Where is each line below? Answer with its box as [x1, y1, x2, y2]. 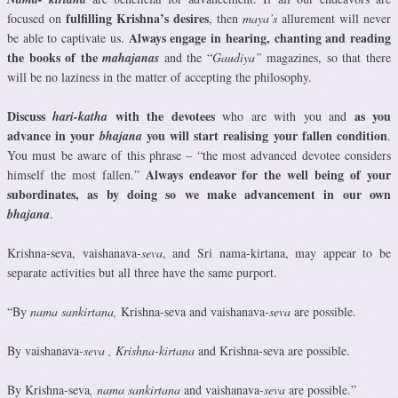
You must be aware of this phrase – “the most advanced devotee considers [7, 147, 391, 164]
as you [354, 107, 392, 126]
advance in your [7, 126, 99, 146]
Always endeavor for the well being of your [145, 165, 392, 185]
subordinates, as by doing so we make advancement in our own [7, 185, 391, 204]
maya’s [243, 10, 282, 28]
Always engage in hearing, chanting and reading [128, 28, 392, 48]
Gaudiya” [211, 49, 267, 67]
